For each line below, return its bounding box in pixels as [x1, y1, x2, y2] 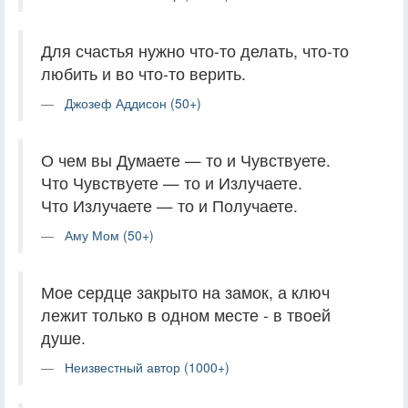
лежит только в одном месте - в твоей [41, 302, 331, 326]
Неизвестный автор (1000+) [65, 357, 229, 376]
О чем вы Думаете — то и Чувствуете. [41, 148, 331, 171]
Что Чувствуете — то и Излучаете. [41, 170, 302, 194]
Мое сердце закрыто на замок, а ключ [41, 280, 330, 303]
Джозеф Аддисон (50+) [65, 93, 201, 112]
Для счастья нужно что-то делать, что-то [41, 38, 349, 62]
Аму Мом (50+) [65, 225, 154, 244]
